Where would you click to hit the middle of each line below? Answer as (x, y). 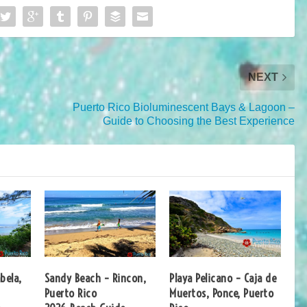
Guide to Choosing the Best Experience (198, 121)
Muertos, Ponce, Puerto (222, 293)
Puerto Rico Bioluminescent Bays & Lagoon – (183, 107)
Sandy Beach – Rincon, (95, 278)
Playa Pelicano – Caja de (223, 278)
